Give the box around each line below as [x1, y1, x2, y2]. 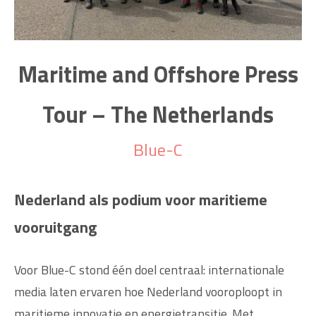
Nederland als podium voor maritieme [14, 187, 267, 212]
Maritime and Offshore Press [18, 56, 298, 91]
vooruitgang [14, 214, 97, 239]
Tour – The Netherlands [42, 97, 274, 131]
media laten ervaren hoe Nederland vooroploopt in [14, 281, 282, 301]
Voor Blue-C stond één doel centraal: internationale [14, 260, 284, 279]
